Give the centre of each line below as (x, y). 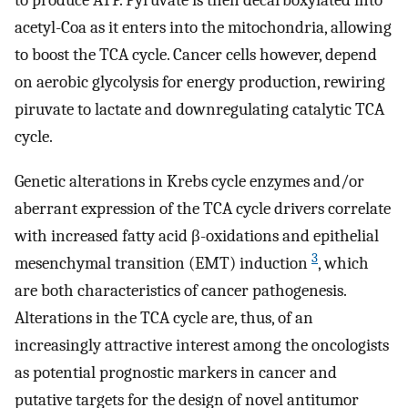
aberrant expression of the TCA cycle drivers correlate (203, 208)
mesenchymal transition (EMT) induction (163, 263)
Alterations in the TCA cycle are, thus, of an (164, 317)
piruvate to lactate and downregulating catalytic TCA (199, 110)
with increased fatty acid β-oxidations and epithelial (197, 235)
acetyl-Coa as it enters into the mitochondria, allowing (203, 28)
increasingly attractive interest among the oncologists (202, 345)
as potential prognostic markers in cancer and (176, 372)
